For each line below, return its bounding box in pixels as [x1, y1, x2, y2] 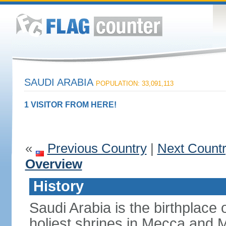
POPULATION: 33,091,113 [95, 80, 174, 87]
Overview [25, 156, 82, 172]
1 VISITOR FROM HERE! [24, 100, 117, 109]
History [33, 178, 84, 194]
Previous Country [47, 141, 147, 156]
